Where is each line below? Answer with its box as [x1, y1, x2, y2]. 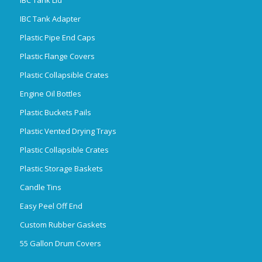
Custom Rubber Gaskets [19, 219, 106, 230]
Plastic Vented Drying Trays [19, 125, 116, 136]
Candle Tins [19, 181, 61, 192]
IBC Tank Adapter [19, 13, 81, 24]
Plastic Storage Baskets [19, 163, 103, 174]
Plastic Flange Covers [19, 50, 95, 61]
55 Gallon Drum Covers [19, 237, 101, 249]
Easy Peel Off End [19, 200, 82, 211]
